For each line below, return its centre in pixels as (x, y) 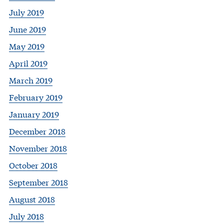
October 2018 (33, 164)
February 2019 (36, 96)
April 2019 (28, 62)
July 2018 (26, 215)
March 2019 (31, 79)
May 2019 (27, 45)
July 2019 (26, 11)
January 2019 (34, 113)
